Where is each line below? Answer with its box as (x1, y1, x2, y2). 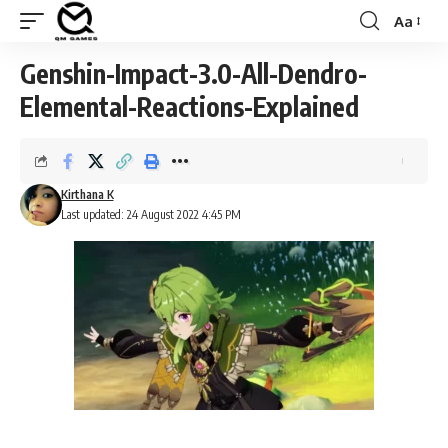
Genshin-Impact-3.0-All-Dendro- (20, 57, 367, 90)
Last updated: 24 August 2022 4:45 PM (60, 207, 241, 222)
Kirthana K (60, 187, 114, 202)
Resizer (393, 47, 442, 67)
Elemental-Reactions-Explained (20, 90, 359, 123)
